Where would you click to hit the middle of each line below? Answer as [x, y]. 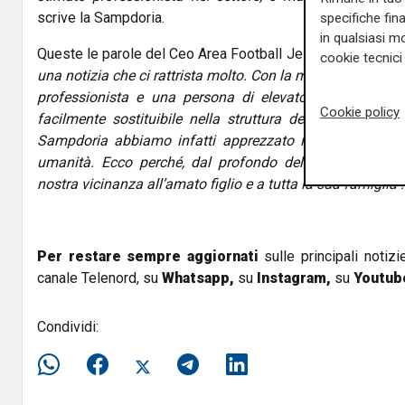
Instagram [290, 278]
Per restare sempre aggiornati [148, 257]
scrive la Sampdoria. [101, 18]
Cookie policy [360, 113]
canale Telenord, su [98, 278]
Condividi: [68, 327]
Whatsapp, [198, 278]
